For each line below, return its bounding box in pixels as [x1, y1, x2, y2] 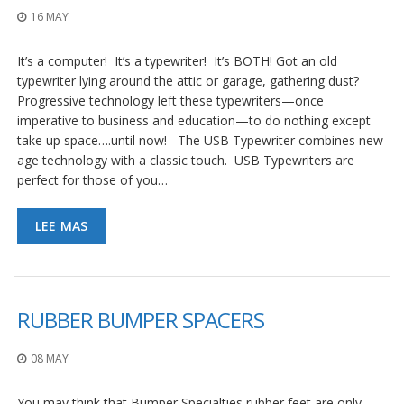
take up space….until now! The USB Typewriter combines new [17, 132, 383, 150]
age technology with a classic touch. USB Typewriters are [17, 151, 354, 170]
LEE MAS [35, 217, 88, 235]
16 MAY [31, 9, 69, 25]
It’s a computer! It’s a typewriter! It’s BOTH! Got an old [17, 52, 337, 70]
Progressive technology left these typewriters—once [17, 92, 324, 110]
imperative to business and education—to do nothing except [17, 112, 371, 130]
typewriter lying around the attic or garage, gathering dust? [17, 72, 363, 90]
